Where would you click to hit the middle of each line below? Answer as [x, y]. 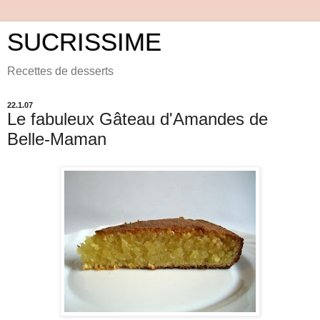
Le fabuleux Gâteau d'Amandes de [137, 119]
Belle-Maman [57, 139]
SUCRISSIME [84, 42]
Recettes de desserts [60, 71]
